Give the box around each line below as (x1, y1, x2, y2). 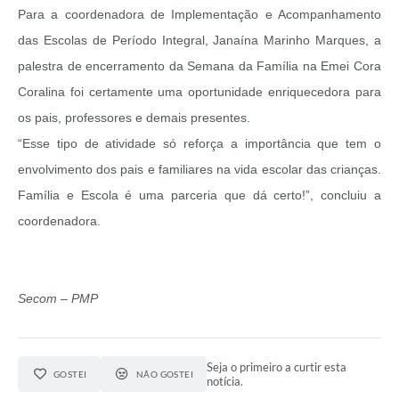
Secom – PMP (18, 290, 98, 305)
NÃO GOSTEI (135, 368, 194, 379)
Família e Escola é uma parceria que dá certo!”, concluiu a (18, 187, 381, 202)
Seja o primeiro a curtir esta (207, 359, 347, 374)
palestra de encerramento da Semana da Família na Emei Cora (18, 58, 381, 73)
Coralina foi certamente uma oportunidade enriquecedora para (18, 84, 381, 99)
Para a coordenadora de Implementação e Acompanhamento (18, 6, 381, 21)
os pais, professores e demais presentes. (18, 110, 250, 125)
